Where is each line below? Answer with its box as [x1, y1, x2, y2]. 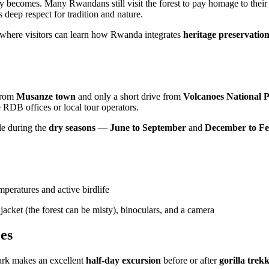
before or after [161, 255, 219, 266]
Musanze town [16, 91, 76, 101]
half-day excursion [86, 255, 161, 266]
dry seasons [49, 122, 95, 133]
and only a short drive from [76, 91, 183, 101]
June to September [110, 122, 186, 133]
